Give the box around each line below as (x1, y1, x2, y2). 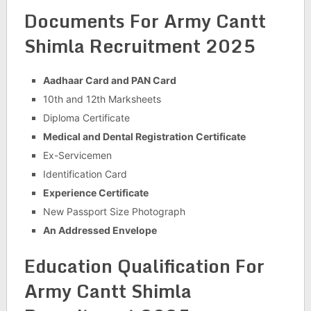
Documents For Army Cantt (24, 6, 266, 36)
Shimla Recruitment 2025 (24, 31, 255, 61)
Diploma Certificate (42, 112, 130, 124)
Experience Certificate (42, 187, 149, 199)
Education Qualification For (24, 251, 264, 281)
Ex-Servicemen (42, 149, 112, 162)
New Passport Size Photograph (42, 205, 185, 218)
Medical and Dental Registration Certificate (42, 131, 246, 143)
